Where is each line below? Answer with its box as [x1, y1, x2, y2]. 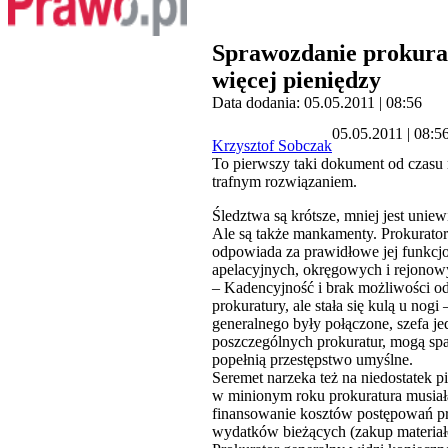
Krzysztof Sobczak [212, 137, 332, 155]
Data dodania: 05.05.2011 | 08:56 [212, 94, 422, 112]
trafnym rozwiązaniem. [212, 173, 357, 191]
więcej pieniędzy [212, 67, 381, 94]
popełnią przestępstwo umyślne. [212, 351, 413, 369]
